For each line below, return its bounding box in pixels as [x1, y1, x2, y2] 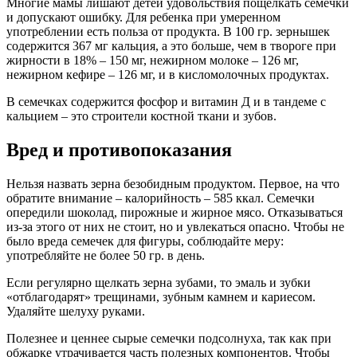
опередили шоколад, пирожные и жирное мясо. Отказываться [6, 206, 343, 219]
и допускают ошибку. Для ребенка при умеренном [6, 10, 280, 25]
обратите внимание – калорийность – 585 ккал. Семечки [6, 191, 315, 205]
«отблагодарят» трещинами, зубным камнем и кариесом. [6, 290, 316, 304]
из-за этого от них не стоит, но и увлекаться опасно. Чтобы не [6, 220, 344, 233]
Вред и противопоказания [6, 139, 232, 161]
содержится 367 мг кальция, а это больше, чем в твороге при [6, 39, 336, 53]
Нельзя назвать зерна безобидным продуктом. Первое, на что [6, 177, 339, 190]
